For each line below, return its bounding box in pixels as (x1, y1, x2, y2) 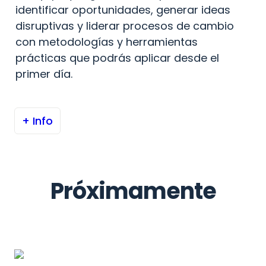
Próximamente (50, 175, 216, 207)
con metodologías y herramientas (15, 34, 198, 49)
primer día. (15, 66, 72, 81)
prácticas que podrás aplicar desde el (15, 50, 219, 65)
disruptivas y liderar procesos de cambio (15, 18, 234, 33)
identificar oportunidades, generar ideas (15, 2, 230, 17)
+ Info (22, 113, 53, 128)
